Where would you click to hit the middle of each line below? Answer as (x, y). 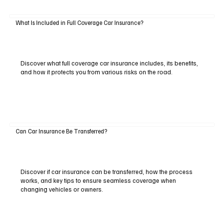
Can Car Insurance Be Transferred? (61, 131)
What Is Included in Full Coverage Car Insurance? (79, 23)
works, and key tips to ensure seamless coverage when (98, 181)
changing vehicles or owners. (62, 189)
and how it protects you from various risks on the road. (96, 72)
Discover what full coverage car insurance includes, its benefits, (109, 63)
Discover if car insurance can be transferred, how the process (106, 172)
